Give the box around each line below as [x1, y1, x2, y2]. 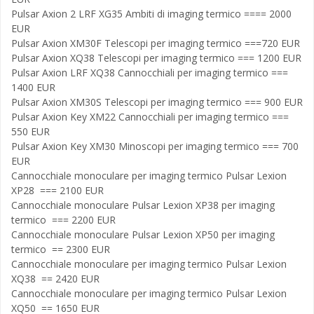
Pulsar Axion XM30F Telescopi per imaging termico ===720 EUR [11, 36, 300, 50]
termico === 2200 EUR [11, 213, 116, 226]
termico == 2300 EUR [11, 243, 110, 256]
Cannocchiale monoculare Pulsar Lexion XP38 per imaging [11, 198, 275, 212]
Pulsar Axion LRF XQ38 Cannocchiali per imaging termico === [11, 66, 288, 79]
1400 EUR [11, 81, 55, 94]
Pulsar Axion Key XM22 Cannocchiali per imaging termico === [11, 110, 289, 123]
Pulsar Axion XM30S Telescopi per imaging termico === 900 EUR [11, 95, 303, 109]
